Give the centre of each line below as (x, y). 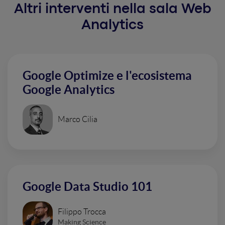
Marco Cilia (78, 119)
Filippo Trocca (82, 211)
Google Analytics (69, 90)
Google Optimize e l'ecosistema (107, 76)
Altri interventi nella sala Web (113, 10)
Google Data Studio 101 (87, 187)
